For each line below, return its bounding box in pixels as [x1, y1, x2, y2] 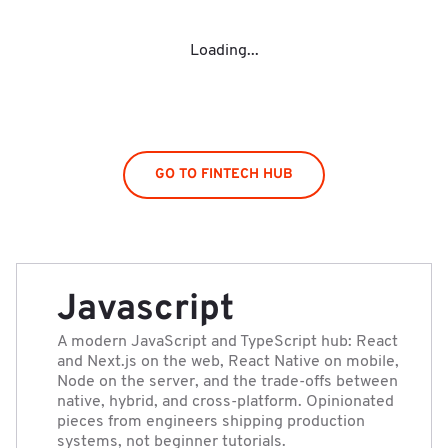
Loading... [189, 42, 259, 59]
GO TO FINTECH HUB [155, 165, 293, 183]
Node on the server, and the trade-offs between [57, 373, 398, 390]
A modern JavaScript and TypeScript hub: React [57, 333, 398, 350]
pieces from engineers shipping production [57, 413, 365, 430]
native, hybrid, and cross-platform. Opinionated [57, 393, 394, 410]
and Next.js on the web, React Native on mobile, [57, 353, 399, 370]
